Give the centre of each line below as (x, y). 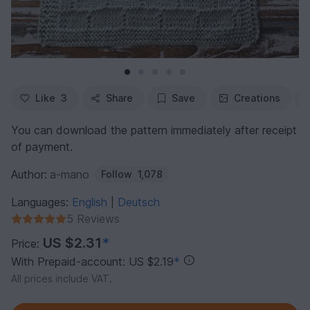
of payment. (42, 147)
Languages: (42, 202)
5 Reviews (93, 219)
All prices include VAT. (62, 279)
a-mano (70, 175)
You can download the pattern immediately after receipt (154, 130)
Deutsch (139, 202)
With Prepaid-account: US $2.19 (92, 262)
